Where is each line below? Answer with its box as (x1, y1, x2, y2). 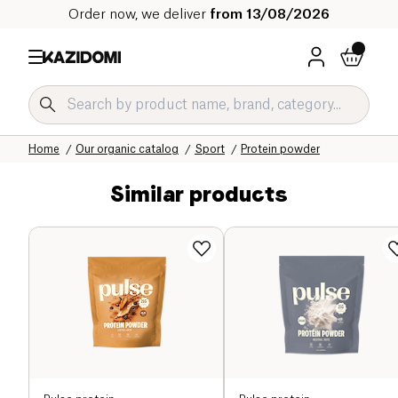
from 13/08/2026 (210, 7, 330, 21)
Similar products (110, 180, 288, 207)
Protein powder (241, 143, 320, 155)
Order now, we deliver (68, 7, 210, 21)
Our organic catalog (76, 143, 179, 155)
